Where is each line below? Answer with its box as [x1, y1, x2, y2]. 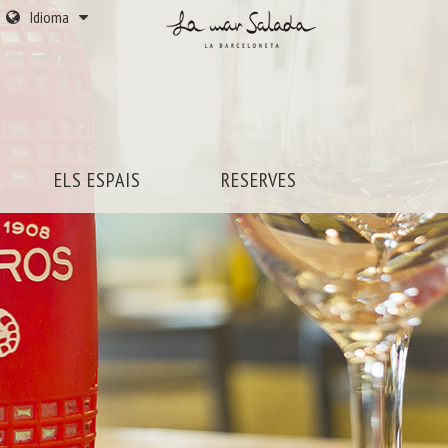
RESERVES [221, 167, 297, 193]
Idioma [30, 7, 69, 27]
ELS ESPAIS [53, 167, 141, 193]
